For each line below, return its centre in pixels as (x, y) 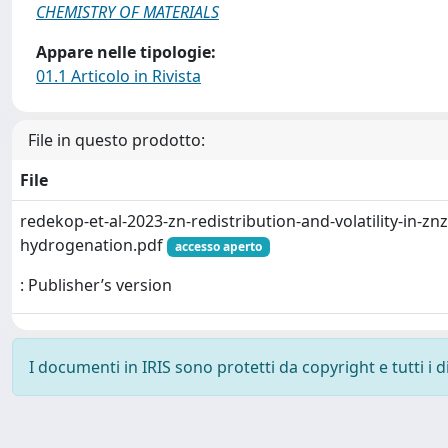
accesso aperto (218, 246)
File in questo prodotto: (116, 140)
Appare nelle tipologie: (126, 52)
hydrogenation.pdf (93, 245)
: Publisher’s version (96, 285)
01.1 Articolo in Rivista (118, 76)
